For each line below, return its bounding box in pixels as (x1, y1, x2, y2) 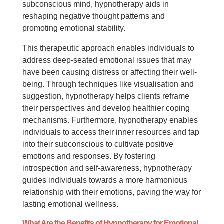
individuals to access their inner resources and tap (22, 128, 199, 136)
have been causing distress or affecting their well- (22, 68, 197, 76)
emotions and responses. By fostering (22, 152, 155, 160)
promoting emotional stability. (22, 24, 125, 32)
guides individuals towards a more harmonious (22, 176, 187, 184)
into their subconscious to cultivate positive (22, 140, 173, 148)
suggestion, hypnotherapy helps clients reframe (22, 92, 189, 100)
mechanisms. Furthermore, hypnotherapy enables (22, 116, 198, 124)
